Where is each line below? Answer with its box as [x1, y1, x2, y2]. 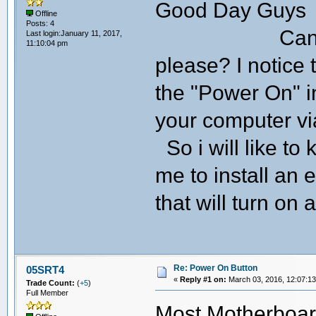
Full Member [25, 288, 68, 297]
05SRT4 [26, 264, 65, 276]
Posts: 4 [25, 19, 54, 28]
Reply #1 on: [179, 275, 226, 284]
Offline [32, 9, 57, 18]
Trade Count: [25, 278, 77, 287]
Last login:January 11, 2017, [25, 29, 122, 38]
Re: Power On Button [173, 263, 257, 274]
